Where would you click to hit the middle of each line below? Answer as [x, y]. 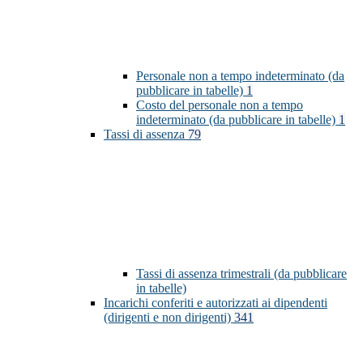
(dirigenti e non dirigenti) [169, 318]
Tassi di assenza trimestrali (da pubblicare [241, 274]
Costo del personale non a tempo [220, 105]
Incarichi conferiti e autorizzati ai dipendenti [216, 303]
